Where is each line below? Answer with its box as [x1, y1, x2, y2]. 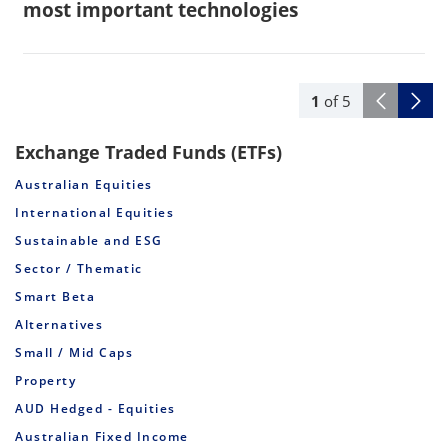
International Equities [15, 204, 174, 222]
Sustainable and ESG [15, 232, 163, 250]
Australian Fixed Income [15, 428, 189, 446]
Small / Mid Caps [15, 344, 133, 362]
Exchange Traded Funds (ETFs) [15, 140, 282, 165]
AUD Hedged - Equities [15, 400, 176, 418]
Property [15, 372, 76, 390]
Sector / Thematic [15, 260, 143, 278]
